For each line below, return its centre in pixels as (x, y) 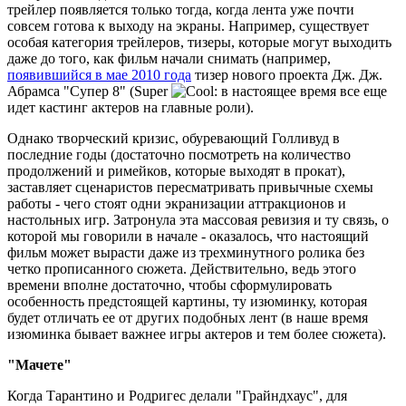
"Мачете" (39, 365)
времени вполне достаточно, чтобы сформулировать (169, 285)
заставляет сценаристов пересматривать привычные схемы (190, 188)
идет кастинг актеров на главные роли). (130, 108)
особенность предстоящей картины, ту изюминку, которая (187, 302)
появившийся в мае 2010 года (99, 75)
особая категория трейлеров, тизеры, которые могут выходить (199, 43)
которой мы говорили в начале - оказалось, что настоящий (188, 237)
